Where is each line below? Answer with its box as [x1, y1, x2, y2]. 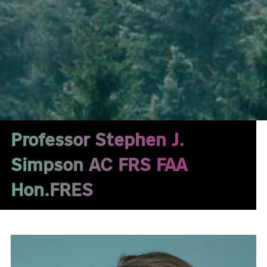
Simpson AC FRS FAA [11, 153, 188, 178]
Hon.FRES [11, 178, 94, 203]
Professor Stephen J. [11, 128, 185, 153]
